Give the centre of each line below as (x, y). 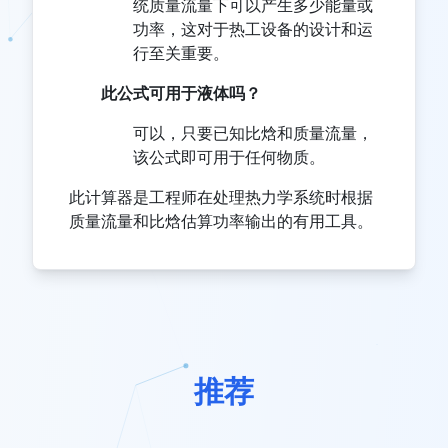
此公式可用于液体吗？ (181, 92)
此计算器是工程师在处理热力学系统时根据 (221, 196)
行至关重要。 (181, 52)
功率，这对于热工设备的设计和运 (253, 28)
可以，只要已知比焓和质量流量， (253, 132)
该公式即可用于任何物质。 (229, 156)
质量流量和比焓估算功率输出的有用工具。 (221, 220)
